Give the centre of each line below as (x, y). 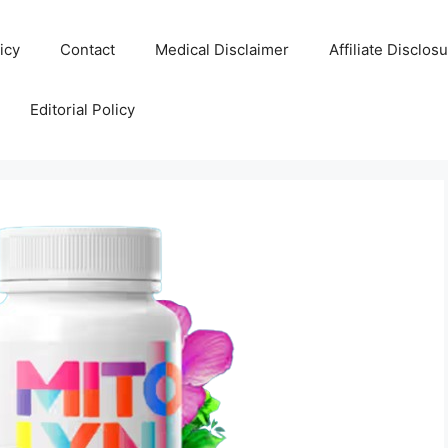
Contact (87, 49)
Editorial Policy (82, 109)
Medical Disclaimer (222, 49)
